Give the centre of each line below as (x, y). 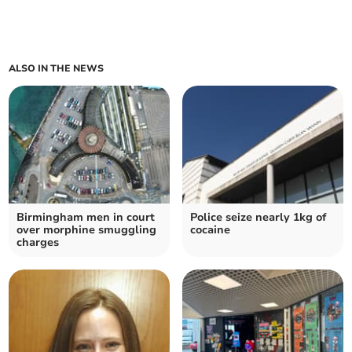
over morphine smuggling (87, 230)
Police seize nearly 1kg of (258, 218)
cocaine (210, 230)
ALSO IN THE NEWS (57, 69)
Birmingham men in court (86, 218)
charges (38, 243)
